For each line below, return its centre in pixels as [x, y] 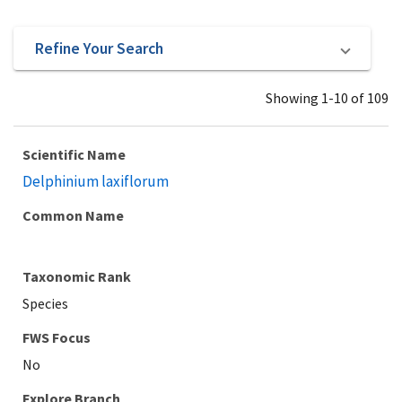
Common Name [73, 215]
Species [45, 303]
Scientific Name [74, 154]
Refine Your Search [99, 48]
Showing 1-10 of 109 [327, 98]
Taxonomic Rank [77, 276]
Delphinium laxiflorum [96, 181]
